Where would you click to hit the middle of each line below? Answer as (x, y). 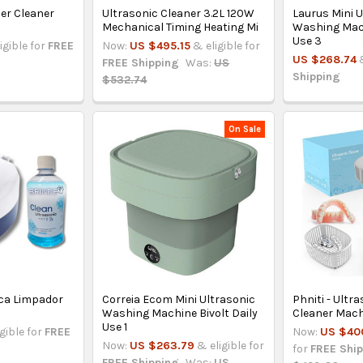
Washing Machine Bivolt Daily (180, 314)
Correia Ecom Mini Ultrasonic (179, 300)
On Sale (245, 129)
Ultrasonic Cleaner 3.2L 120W (179, 14)
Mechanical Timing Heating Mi (181, 28)
